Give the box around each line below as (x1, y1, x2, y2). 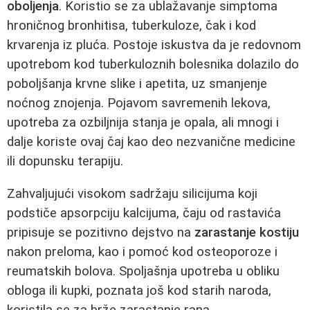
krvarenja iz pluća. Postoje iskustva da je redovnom (7, 37, 301, 53)
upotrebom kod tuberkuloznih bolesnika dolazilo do (7, 56, 299, 72)
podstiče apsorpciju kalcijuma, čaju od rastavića (7, 205, 281, 221)
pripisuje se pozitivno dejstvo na (7, 224, 194, 240)
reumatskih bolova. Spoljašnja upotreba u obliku (7, 263, 280, 279)
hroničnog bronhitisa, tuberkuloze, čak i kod (7, 17, 256, 33)
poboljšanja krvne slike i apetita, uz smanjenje (7, 75, 267, 91)
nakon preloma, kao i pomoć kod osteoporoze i (7, 244, 277, 259)
